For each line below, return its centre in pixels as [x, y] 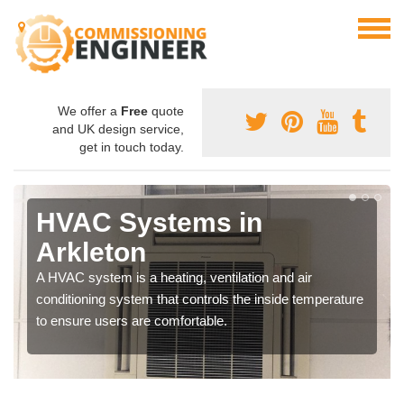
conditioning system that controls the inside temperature [200, 299]
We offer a [89, 111]
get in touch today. [132, 147]
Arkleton [91, 252]
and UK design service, [118, 129]
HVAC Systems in [149, 222]
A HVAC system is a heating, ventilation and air [174, 277]
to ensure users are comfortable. [132, 321]
